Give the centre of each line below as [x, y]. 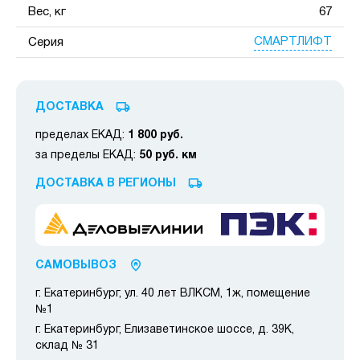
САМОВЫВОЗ [76, 266]
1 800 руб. [155, 135]
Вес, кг [47, 12]
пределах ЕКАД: [82, 135]
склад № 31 [67, 346]
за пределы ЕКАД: [87, 155]
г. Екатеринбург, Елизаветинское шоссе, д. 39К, [165, 330]
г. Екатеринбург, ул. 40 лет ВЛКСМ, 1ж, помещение [173, 294]
